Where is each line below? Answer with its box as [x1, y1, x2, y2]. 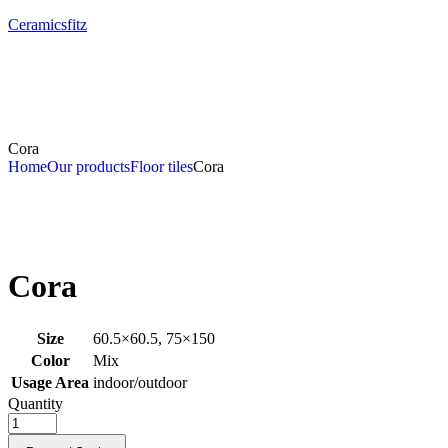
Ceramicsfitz [8, 16, 87, 33]
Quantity [8, 394, 63, 412]
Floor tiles [130, 158, 193, 175]
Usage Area [11, 373, 89, 391]
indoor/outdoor [93, 373, 187, 391]
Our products [47, 158, 130, 175]
